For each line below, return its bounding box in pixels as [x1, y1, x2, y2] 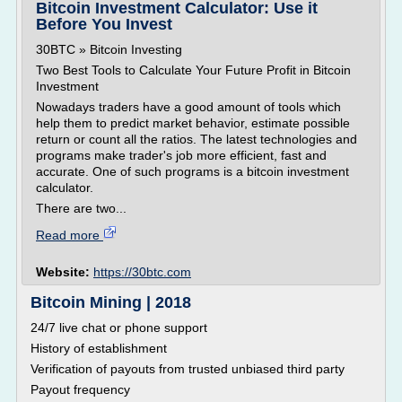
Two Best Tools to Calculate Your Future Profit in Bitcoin [36, 63, 351, 77]
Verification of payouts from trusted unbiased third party [31, 362, 345, 376]
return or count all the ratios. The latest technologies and [36, 132, 357, 146]
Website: [36, 265, 93, 279]
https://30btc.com [93, 265, 191, 279]
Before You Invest [36, 15, 172, 33]
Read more [36, 228, 103, 242]
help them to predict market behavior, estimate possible [36, 116, 350, 130]
